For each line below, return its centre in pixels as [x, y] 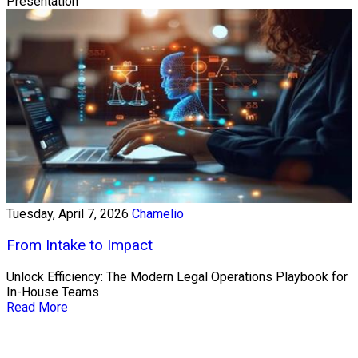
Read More [37, 307]
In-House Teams [53, 292]
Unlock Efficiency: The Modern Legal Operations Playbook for [177, 276]
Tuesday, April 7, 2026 [68, 214]
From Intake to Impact [80, 245]
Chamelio [158, 214]
